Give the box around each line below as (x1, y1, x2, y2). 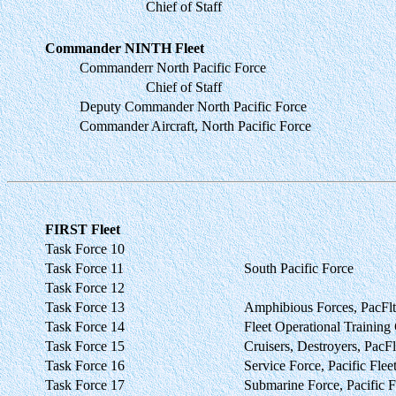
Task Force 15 (45, 338, 125, 354)
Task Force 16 (45, 357, 125, 373)
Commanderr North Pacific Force (80, 59, 266, 75)
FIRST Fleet (45, 221, 120, 237)
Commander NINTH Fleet (45, 40, 204, 56)
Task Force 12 (45, 279, 125, 295)
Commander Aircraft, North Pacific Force (80, 118, 311, 133)
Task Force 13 (45, 299, 125, 315)
